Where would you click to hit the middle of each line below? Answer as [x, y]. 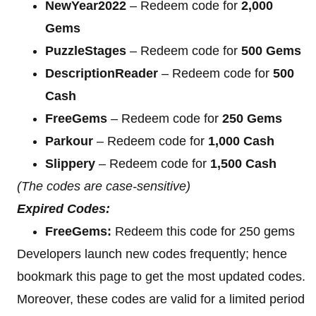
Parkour [69, 141]
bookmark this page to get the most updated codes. [161, 276]
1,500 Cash [243, 163]
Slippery [70, 163]
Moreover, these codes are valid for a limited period [161, 299]
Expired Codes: [63, 208]
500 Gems [271, 50]
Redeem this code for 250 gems [205, 231]
